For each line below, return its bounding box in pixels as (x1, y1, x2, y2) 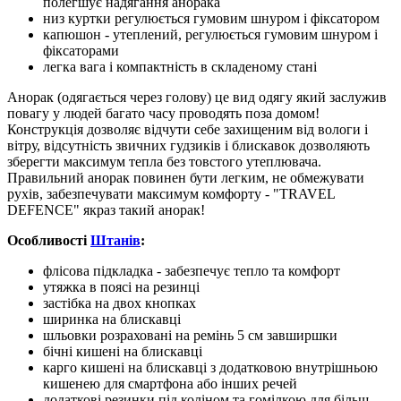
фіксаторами (43, 42, 119, 58)
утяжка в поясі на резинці (43, 278, 200, 294)
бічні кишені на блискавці (43, 343, 202, 359)
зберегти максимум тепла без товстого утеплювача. (7, 153, 321, 169)
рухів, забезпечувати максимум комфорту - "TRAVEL (7, 185, 335, 201)
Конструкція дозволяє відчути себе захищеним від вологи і (7, 121, 368, 137)
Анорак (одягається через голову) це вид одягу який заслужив (7, 89, 387, 105)
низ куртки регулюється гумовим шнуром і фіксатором (43, 10, 380, 26)
